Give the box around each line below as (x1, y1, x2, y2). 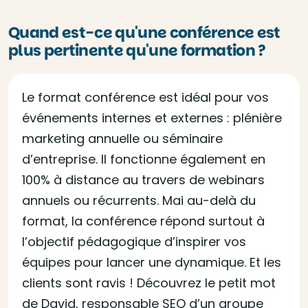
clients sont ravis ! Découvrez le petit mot (22, 274, 276, 291)
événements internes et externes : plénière (22, 109, 282, 126)
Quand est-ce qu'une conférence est (8, 22, 280, 43)
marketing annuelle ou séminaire (22, 130, 223, 147)
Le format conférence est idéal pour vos (22, 89, 269, 106)
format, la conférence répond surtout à (22, 212, 265, 230)
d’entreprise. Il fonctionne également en (22, 151, 265, 168)
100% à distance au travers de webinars (22, 171, 265, 188)
